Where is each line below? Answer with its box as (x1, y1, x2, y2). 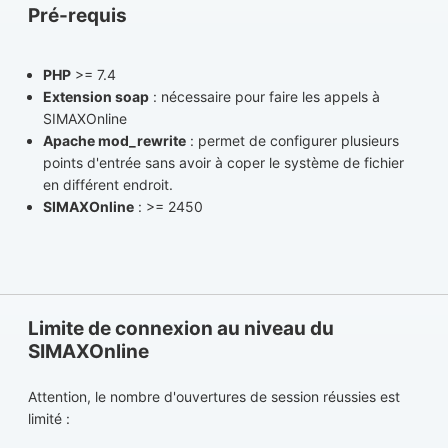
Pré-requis (28, 3, 127, 27)
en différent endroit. (43, 175, 173, 193)
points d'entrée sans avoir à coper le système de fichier (43, 153, 404, 171)
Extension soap (43, 87, 149, 105)
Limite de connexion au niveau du (28, 317, 334, 341)
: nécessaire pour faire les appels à (149, 87, 380, 105)
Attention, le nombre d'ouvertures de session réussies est (28, 388, 400, 406)
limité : (28, 410, 70, 428)
